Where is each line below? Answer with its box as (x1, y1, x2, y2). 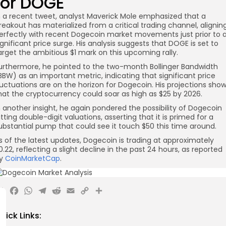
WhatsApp (23, 182, 106, 205)
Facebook (9, 182, 85, 205)
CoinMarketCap (5, 153, 60, 164)
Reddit (51, 182, 101, 205)
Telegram (37, 182, 111, 205)
